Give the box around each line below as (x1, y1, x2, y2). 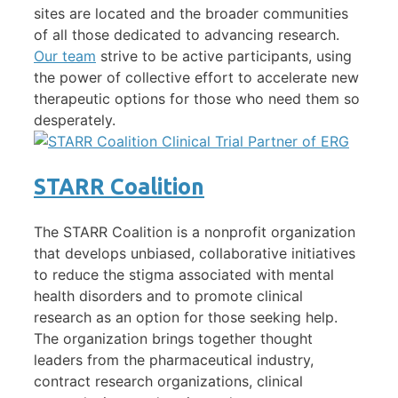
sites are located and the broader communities (34, 4, 348, 22)
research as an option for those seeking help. (34, 308, 338, 327)
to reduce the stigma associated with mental (34, 266, 334, 284)
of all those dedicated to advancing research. (34, 25, 339, 44)
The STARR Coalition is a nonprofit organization (34, 223, 355, 242)
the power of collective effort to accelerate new (34, 68, 359, 86)
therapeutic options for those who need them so (34, 89, 360, 107)
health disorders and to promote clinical (34, 287, 303, 306)
